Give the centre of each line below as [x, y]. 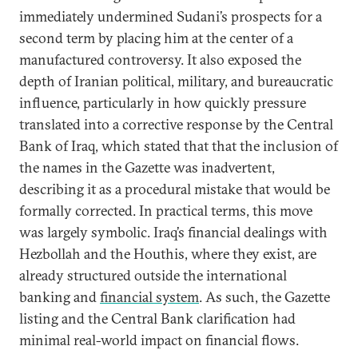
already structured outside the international [153, 275]
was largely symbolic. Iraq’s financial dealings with [173, 232]
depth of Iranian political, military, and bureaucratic [176, 81]
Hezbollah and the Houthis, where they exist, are [168, 254]
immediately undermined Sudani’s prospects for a [171, 16]
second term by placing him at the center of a [156, 38]
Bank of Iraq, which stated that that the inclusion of [179, 146]
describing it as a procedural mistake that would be [175, 189]
